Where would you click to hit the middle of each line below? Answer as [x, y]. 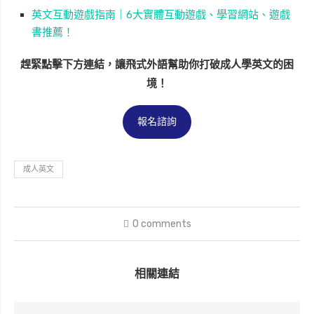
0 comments [162, 224]
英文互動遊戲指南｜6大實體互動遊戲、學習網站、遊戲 [161, 14]
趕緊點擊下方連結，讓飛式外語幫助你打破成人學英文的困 [157, 64]
